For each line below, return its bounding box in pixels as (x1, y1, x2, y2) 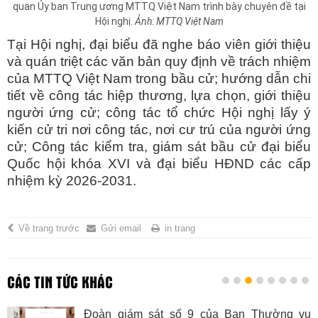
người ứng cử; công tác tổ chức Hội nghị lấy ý (7, 104, 311, 120)
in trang (165, 222, 195, 234)
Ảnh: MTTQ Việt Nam (134, 16, 224, 28)
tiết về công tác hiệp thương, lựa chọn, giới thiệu (7, 87, 311, 103)
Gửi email (101, 222, 141, 234)
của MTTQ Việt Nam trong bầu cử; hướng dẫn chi (7, 70, 311, 86)
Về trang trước (18, 222, 79, 234)
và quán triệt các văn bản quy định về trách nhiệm (7, 53, 311, 69)
